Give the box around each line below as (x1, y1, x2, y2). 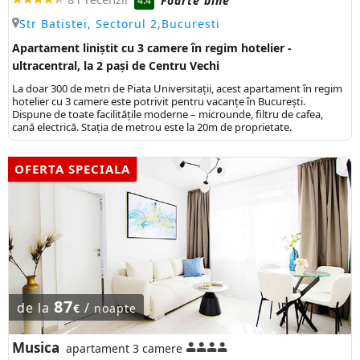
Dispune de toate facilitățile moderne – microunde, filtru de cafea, (12, 107, 323, 122)
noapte (93, 301, 137, 317)
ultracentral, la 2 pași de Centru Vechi (12, 58, 219, 74)
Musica (12, 338, 59, 358)
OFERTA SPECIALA (14, 161, 130, 178)
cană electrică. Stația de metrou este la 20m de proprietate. (12, 120, 292, 135)
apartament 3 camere (66, 341, 182, 357)
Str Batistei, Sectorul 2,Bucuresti (19, 16, 220, 32)
